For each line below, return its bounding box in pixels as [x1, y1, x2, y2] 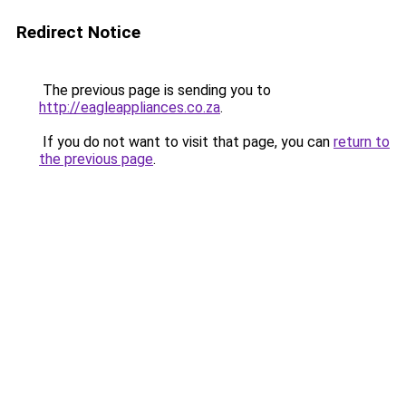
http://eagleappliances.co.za [39, 99, 220, 116]
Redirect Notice [16, 22, 140, 43]
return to [333, 133, 390, 150]
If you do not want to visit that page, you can [39, 133, 333, 150]
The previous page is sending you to [39, 82, 271, 99]
